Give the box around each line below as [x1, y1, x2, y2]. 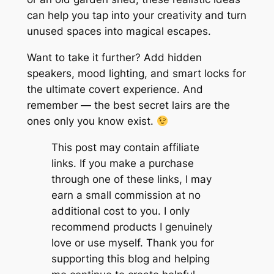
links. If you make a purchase [51, 157, 194, 169]
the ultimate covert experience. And [26, 83, 203, 96]
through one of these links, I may [51, 172, 212, 185]
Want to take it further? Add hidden [26, 51, 202, 64]
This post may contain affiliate [51, 141, 199, 154]
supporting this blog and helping [51, 252, 210, 265]
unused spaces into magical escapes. [26, 25, 211, 38]
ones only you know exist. [26, 115, 157, 128]
